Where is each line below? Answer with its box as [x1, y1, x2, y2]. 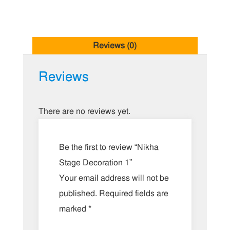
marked [59, 204, 88, 215]
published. [59, 188, 97, 199]
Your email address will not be [59, 173, 169, 184]
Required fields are [99, 188, 168, 199]
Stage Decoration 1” [59, 158, 132, 168]
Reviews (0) [93, 41, 137, 51]
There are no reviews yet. [38, 106, 130, 117]
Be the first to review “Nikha [59, 142, 159, 153]
